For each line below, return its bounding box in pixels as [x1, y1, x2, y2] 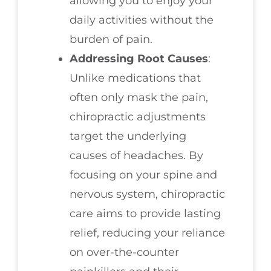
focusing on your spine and [70, 168, 217, 182]
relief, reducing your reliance [70, 226, 225, 240]
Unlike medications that [70, 71, 201, 85]
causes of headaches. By [70, 149, 203, 163]
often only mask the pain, [70, 91, 208, 105]
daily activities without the [70, 13, 214, 27]
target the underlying [70, 129, 186, 143]
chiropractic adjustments [70, 110, 206, 124]
